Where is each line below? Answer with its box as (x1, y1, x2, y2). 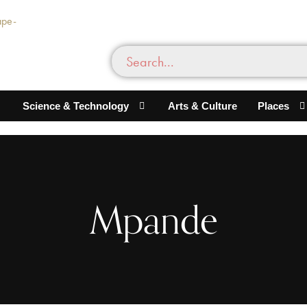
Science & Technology (22, 100, 129, 112)
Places (258, 100, 290, 112)
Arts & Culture (168, 100, 238, 112)
